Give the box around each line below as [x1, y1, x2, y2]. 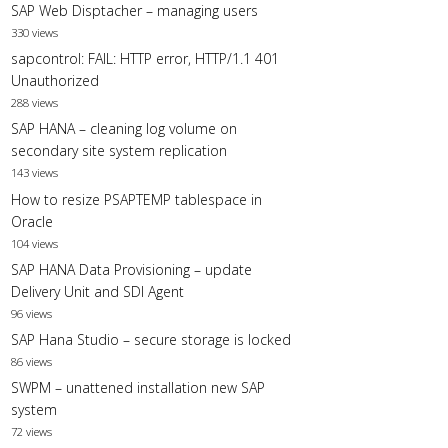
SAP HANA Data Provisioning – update [11, 259, 252, 279]
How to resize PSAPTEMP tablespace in [11, 189, 262, 209]
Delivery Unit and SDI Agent [11, 281, 184, 301]
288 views [11, 95, 58, 111]
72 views [11, 424, 52, 440]
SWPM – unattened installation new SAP [11, 378, 265, 398]
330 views [11, 24, 58, 40]
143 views [11, 165, 58, 181]
